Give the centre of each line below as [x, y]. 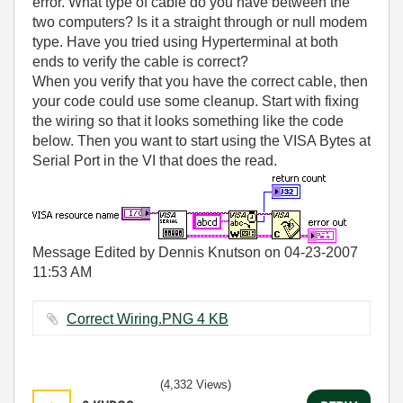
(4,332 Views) [196, 385]
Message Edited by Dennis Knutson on [158, 252]
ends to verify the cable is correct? [140, 62]
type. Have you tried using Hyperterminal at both [185, 42]
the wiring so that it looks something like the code [188, 121]
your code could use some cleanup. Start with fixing [196, 101]
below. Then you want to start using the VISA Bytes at [201, 141]
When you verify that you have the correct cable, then [200, 81]
